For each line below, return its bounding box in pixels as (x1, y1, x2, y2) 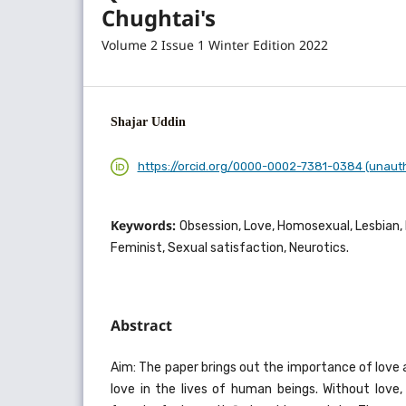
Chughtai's (101, 3, 216, 34)
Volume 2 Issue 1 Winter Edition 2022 (101, 36, 328, 54)
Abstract (111, 314, 172, 335)
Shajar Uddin (111, 115, 186, 130)
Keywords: (111, 216, 179, 234)
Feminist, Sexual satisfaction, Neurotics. (111, 239, 349, 256)
